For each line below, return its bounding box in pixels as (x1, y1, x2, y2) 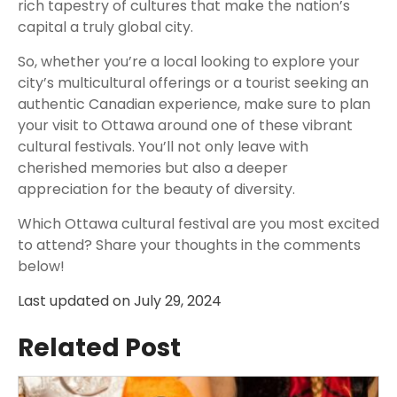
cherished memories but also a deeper (18, 158, 288, 179)
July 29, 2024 (134, 291, 222, 312)
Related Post (18, 331, 181, 366)
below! (18, 256, 65, 277)
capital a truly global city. (18, 17, 193, 38)
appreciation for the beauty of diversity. (18, 179, 295, 200)
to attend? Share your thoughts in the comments (18, 235, 361, 256)
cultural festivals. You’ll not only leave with (18, 136, 308, 158)
